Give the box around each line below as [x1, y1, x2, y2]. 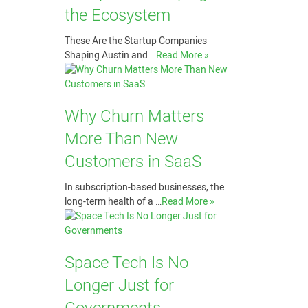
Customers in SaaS [64, 150, 201, 174]
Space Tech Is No [64, 251, 188, 275]
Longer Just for [64, 274, 174, 298]
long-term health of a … [64, 195, 162, 209]
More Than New [64, 127, 178, 151]
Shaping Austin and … [64, 48, 156, 63]
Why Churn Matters [64, 104, 204, 129]
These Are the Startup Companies [64, 34, 207, 48]
